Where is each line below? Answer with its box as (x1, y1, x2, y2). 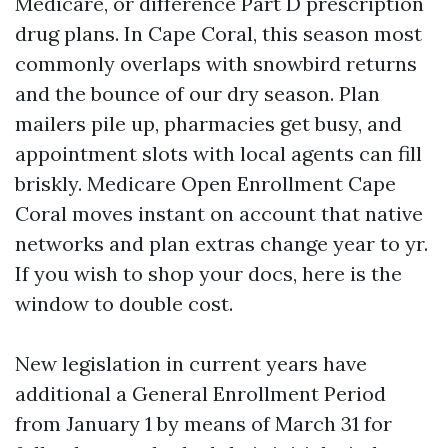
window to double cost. (15, 291, 233, 316)
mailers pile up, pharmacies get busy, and (15, 111, 402, 136)
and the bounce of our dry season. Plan (15, 81, 380, 106)
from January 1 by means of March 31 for (15, 411, 392, 436)
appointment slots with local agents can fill (15, 141, 422, 166)
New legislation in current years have (15, 351, 367, 376)
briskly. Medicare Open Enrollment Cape (15, 171, 396, 196)
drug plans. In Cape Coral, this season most (15, 21, 422, 46)
